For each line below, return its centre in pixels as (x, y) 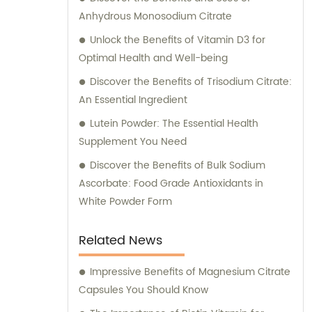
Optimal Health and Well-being (153, 58)
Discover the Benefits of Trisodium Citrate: (191, 82)
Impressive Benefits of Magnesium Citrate (190, 272)
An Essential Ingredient (133, 100)
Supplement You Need (133, 142)
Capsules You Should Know (143, 290)
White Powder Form (125, 202)
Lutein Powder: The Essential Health (174, 124)
